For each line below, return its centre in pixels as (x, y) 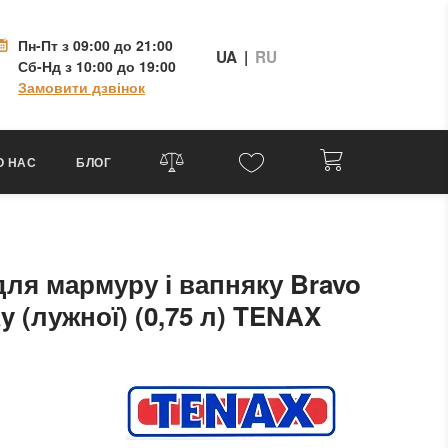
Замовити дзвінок (81, 87)
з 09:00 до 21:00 (115, 45)
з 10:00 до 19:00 (118, 66)
